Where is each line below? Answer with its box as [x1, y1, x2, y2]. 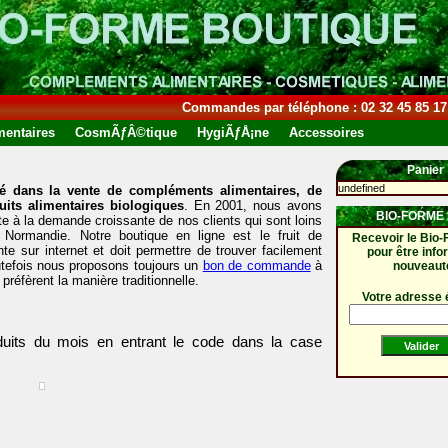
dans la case [231, 333, 323, 350]
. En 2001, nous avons [183, 198, 323, 213]
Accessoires [289, 125, 364, 140]
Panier [407, 163, 444, 177]
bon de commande [202, 258, 311, 273]
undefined [337, 182, 385, 194]
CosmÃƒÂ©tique [75, 125, 177, 140]
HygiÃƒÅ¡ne [197, 125, 269, 140]
